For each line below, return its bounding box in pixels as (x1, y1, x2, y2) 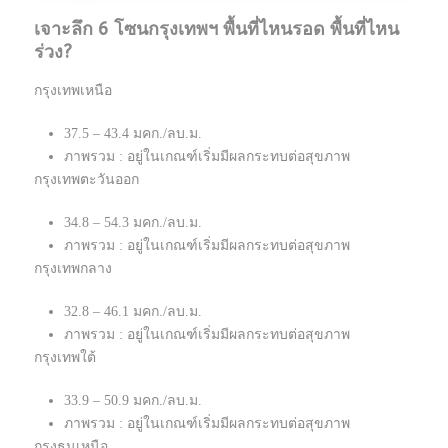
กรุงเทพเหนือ (34, 83, 112, 99)
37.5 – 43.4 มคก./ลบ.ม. (64, 126, 202, 142)
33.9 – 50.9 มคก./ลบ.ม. (64, 393, 202, 409)
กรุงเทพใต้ (34, 350, 96, 366)
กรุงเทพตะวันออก (34, 172, 139, 188)
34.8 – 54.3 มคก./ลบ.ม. (64, 215, 202, 231)
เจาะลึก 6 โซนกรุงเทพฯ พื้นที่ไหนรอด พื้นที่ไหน (34, 18, 399, 41)
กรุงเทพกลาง (34, 261, 112, 277)
